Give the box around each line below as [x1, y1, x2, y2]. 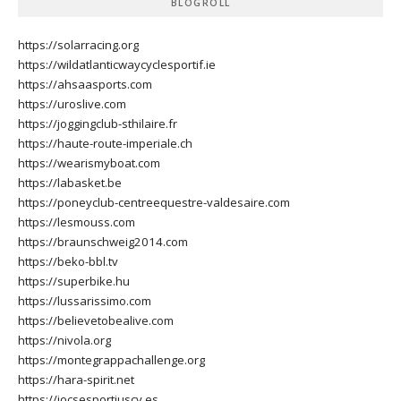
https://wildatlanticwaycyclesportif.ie [18, 56, 216, 73]
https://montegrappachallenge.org [18, 352, 205, 369]
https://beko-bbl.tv [18, 253, 118, 270]
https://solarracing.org [18, 37, 139, 54]
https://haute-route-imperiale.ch [18, 135, 192, 152]
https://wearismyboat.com [18, 155, 160, 172]
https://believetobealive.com [18, 312, 174, 329]
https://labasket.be [18, 175, 122, 192]
